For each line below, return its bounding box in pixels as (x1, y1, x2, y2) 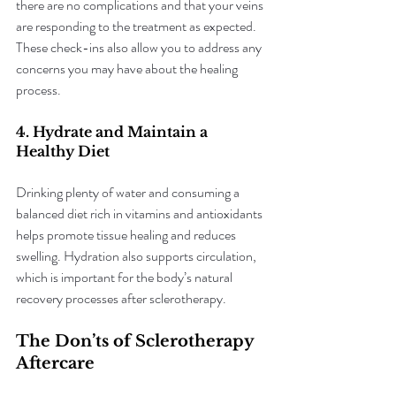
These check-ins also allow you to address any (16, 37, 264, 57)
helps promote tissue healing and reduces (16, 225, 239, 245)
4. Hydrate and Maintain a (16, 123, 211, 141)
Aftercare (16, 354, 95, 373)
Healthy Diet (16, 142, 110, 160)
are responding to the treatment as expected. (16, 16, 259, 36)
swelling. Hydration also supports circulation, (16, 246, 259, 266)
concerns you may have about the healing (16, 58, 240, 79)
